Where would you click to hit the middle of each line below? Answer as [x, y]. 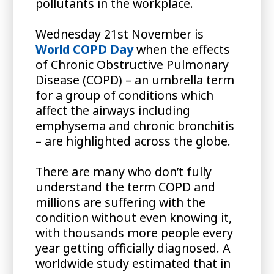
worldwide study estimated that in [133, 263]
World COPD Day [84, 49]
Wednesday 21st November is [119, 34]
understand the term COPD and [125, 187]
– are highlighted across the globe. [133, 141]
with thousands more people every [134, 232]
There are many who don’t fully [123, 171]
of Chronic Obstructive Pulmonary [132, 64]
